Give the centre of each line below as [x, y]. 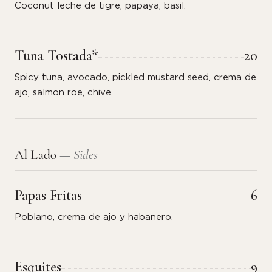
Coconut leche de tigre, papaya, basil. [100, 6]
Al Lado [37, 155]
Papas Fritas [48, 195]
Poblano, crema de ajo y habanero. [94, 217]
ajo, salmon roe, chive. [64, 93]
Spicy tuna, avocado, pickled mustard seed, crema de [135, 77]
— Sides [79, 155]
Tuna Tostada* [56, 56]
